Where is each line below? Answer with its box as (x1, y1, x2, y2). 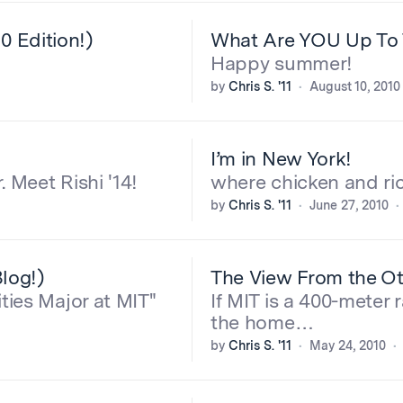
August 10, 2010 (309, 79, 400, 94)
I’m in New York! (210, 147, 353, 170)
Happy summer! (210, 51, 353, 75)
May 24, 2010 (309, 338, 386, 353)
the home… (210, 310, 314, 334)
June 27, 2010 (309, 198, 389, 212)
